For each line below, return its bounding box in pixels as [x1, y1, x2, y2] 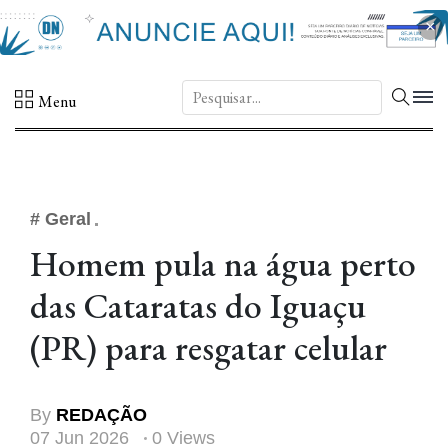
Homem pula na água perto [30, 241, 416, 287]
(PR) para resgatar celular [30, 325, 387, 371]
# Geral [30, 209, 91, 230]
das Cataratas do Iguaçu [30, 283, 366, 329]
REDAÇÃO [56, 405, 147, 426]
